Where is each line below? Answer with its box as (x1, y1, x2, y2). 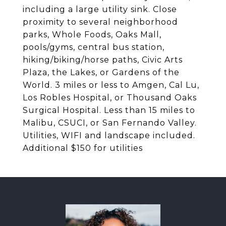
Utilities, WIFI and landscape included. (23, 131, 195, 140)
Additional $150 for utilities (23, 143, 143, 153)
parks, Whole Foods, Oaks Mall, (23, 30, 161, 39)
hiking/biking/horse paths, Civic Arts (23, 55, 183, 65)
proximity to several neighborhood (23, 17, 178, 27)
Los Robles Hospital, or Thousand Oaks (23, 93, 197, 102)
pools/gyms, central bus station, (23, 42, 164, 52)
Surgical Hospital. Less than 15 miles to (23, 105, 195, 115)
